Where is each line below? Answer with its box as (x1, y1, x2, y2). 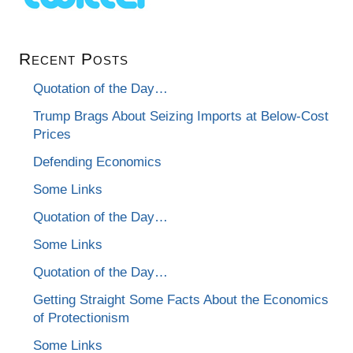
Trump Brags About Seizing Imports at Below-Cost (33, 108, 329, 124)
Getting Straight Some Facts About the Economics (33, 292, 329, 307)
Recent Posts (19, 49, 129, 68)
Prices (33, 126, 72, 142)
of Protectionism (33, 310, 130, 325)
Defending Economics (33, 154, 162, 169)
